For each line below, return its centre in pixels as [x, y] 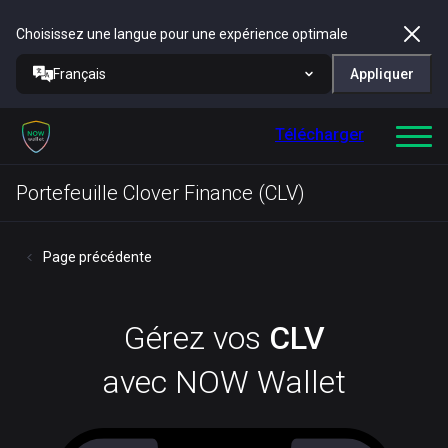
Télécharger [319, 134]
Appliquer [382, 74]
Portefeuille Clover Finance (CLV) [160, 193]
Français [79, 74]
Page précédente [97, 257]
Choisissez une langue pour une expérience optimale [182, 34]
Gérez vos [196, 338]
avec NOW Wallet [224, 382]
